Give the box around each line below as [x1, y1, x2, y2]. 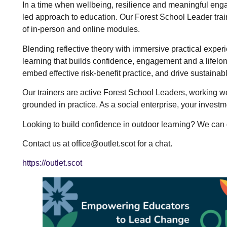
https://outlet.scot [22, 159, 82, 168]
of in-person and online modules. [22, 25, 140, 34]
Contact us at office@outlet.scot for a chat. [22, 139, 172, 148]
